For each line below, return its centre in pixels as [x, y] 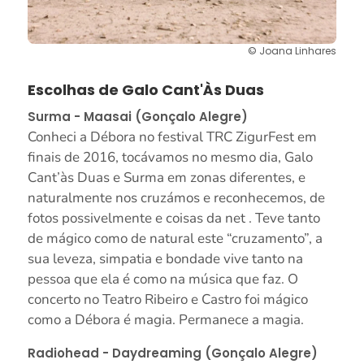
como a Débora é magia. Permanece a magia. [165, 320]
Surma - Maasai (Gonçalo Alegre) [137, 117]
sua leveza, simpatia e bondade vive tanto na [165, 259]
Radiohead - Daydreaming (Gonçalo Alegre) [172, 353]
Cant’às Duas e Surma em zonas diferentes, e [166, 178]
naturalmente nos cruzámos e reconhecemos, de [176, 198]
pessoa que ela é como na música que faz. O [162, 279]
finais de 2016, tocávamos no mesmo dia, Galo [170, 158]
